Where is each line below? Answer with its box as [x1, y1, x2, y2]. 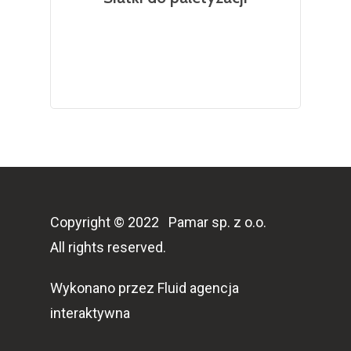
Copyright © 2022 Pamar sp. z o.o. [50, 214, 266, 230]
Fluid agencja [157, 280, 239, 296]
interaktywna [50, 305, 130, 321]
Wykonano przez [50, 280, 157, 296]
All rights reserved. [50, 239, 166, 255]
